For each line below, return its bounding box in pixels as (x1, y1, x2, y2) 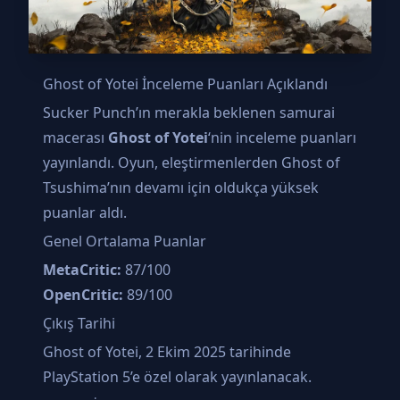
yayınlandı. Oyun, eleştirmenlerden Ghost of (43, 152, 340, 172)
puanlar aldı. (43, 202, 127, 222)
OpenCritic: (43, 284, 123, 304)
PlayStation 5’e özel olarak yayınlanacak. (43, 366, 312, 387)
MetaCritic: (43, 259, 121, 279)
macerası (43, 127, 108, 147)
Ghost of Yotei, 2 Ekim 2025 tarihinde (43, 341, 291, 362)
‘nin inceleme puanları (208, 127, 356, 147)
